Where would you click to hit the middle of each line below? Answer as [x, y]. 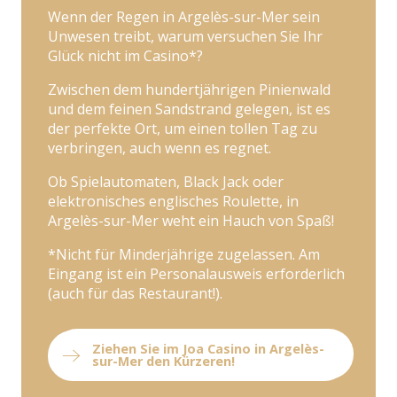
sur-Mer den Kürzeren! [164, 362]
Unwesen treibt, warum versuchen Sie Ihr [185, 36]
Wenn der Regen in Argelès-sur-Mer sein [184, 16]
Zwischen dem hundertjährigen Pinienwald [189, 89]
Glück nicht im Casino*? [125, 55]
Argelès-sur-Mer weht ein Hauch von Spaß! [191, 220]
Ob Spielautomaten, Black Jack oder [166, 181]
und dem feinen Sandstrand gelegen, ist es [189, 109]
